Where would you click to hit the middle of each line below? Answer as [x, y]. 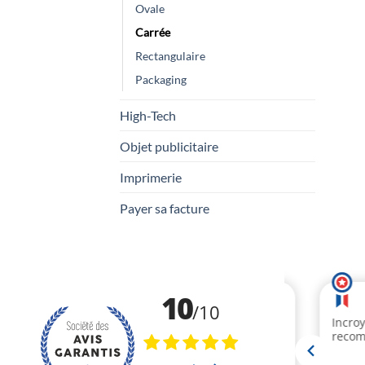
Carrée [153, 33]
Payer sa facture [165, 209]
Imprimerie [151, 178]
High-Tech [148, 116]
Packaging [161, 80]
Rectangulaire [170, 56]
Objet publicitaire [169, 147]
